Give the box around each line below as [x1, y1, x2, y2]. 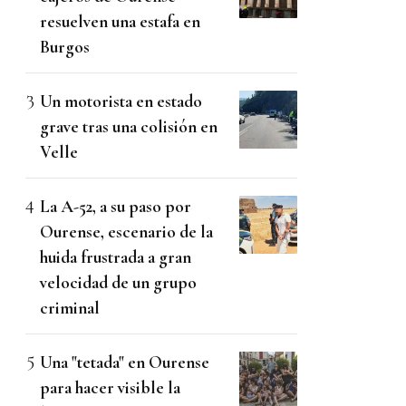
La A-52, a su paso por [40, 196, 191, 217]
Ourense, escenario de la [40, 221, 213, 243]
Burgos [40, 36, 90, 58]
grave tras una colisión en [40, 116, 217, 138]
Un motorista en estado [40, 91, 202, 112]
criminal [40, 297, 100, 319]
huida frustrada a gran [40, 246, 191, 268]
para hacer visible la [40, 377, 180, 399]
